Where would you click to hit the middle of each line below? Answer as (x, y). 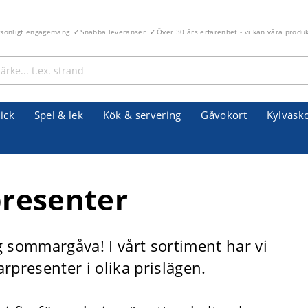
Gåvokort (224, 115)
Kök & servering (142, 115)
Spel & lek (59, 115)
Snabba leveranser (113, 32)
